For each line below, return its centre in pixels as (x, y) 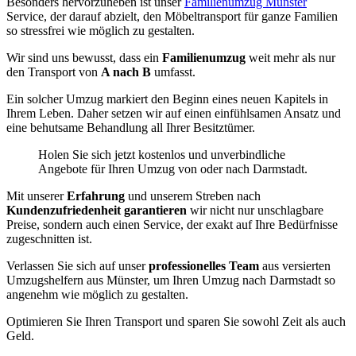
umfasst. (173, 72)
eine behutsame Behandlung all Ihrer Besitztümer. (131, 128)
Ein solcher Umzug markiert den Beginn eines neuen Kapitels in (167, 99)
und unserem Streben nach (194, 196)
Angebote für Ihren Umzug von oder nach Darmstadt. (173, 169)
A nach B (126, 72)
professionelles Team (205, 266)
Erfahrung (97, 196)
